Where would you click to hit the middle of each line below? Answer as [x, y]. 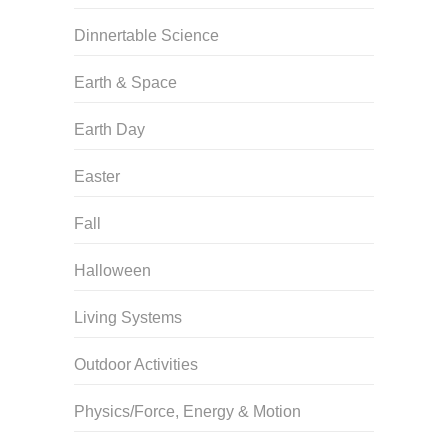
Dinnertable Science [146, 36]
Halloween [112, 271]
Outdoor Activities [136, 365]
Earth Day [109, 130]
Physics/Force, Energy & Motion [187, 412]
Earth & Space [125, 83]
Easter [97, 177]
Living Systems [128, 318]
